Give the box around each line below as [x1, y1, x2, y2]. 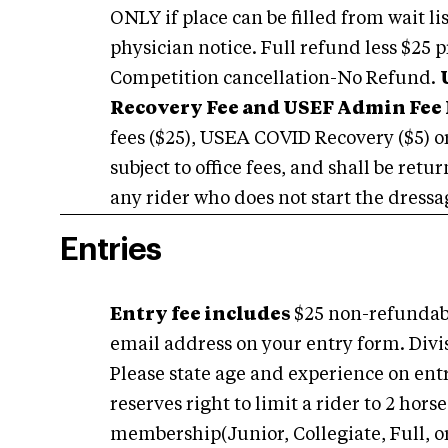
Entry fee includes [110, 306, 294, 325]
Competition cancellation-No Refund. [110, 70, 440, 89]
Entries [60, 234, 161, 267]
